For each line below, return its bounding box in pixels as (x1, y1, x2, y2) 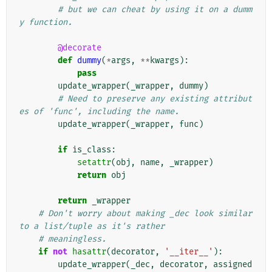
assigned (213, 259, 252, 270)
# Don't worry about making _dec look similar (38, 208, 252, 219)
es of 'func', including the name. (19, 106, 179, 117)
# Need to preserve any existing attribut (58, 93, 252, 104)
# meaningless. (38, 234, 106, 245)
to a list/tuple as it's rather (19, 221, 165, 232)
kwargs (150, 55, 179, 66)
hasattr (72, 246, 106, 257)
